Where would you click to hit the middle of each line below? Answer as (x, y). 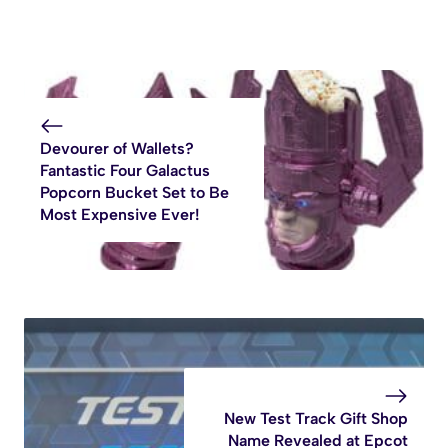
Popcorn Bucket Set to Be (134, 193)
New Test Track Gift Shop (316, 419)
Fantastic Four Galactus (125, 171)
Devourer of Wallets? (117, 149)
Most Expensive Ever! (120, 215)
